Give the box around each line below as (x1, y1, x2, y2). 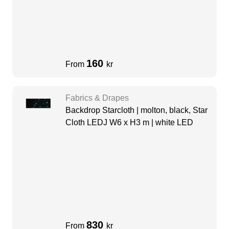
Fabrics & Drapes (65, 94, 129, 103)
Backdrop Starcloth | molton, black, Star (65, 106, 208, 115)
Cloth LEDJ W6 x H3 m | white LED (65, 118, 193, 127)
